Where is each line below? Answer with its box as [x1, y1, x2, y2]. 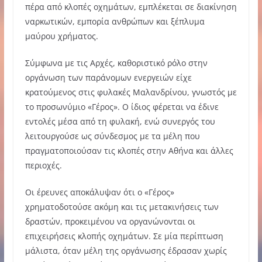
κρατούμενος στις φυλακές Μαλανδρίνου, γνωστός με [25, 86, 237, 98]
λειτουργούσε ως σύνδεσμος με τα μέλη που [25, 130, 200, 142]
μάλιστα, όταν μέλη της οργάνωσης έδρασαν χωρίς [25, 244, 227, 256]
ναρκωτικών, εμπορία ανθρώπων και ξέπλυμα [25, 15, 205, 27]
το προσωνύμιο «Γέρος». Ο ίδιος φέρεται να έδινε [25, 101, 219, 112]
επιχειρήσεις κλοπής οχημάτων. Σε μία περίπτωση [25, 230, 223, 242]
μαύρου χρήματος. [25, 30, 98, 42]
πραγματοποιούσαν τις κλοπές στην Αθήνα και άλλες [25, 144, 233, 156]
